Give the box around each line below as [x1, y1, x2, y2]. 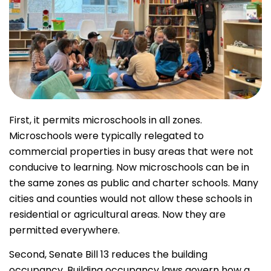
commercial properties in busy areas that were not [9, 145, 253, 159]
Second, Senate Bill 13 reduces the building [9, 247, 207, 262]
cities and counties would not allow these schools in [9, 192, 252, 206]
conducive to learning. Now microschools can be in [9, 160, 249, 175]
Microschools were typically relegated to [9, 129, 204, 143]
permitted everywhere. [9, 223, 120, 238]
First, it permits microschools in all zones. [9, 113, 202, 128]
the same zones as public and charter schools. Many [9, 176, 258, 191]
